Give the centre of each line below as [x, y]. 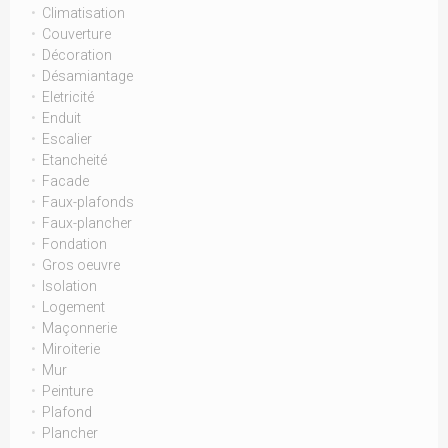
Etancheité [74, 160]
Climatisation [83, 13]
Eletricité [68, 97]
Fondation [74, 244]
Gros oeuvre [81, 265]
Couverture [76, 34]
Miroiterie [71, 349]
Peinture [67, 391]
